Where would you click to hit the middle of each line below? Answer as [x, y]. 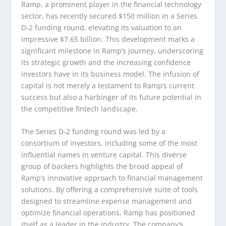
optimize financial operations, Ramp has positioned [108, 213]
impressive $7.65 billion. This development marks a [108, 39]
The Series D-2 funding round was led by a [94, 132]
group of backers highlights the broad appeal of [102, 166]
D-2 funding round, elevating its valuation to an [102, 27]
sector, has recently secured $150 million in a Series [109, 16]
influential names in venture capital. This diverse [104, 155]
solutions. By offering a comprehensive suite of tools [110, 190]
